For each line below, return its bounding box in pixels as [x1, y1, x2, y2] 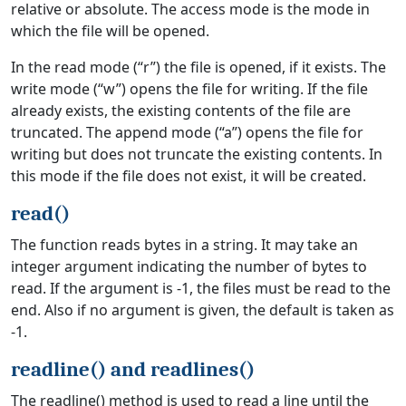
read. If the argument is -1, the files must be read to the [11, 278, 391, 298]
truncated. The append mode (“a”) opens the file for [11, 122, 363, 142]
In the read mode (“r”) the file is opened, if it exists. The [11, 57, 386, 77]
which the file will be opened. [11, 21, 209, 41]
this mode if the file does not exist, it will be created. [11, 166, 366, 186]
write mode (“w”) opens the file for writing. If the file [11, 79, 368, 99]
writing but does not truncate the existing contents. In [11, 144, 382, 164]
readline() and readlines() [11, 357, 255, 382]
